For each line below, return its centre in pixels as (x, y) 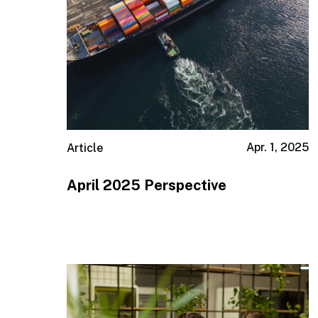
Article (85, 148)
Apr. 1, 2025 (277, 148)
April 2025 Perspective (147, 185)
